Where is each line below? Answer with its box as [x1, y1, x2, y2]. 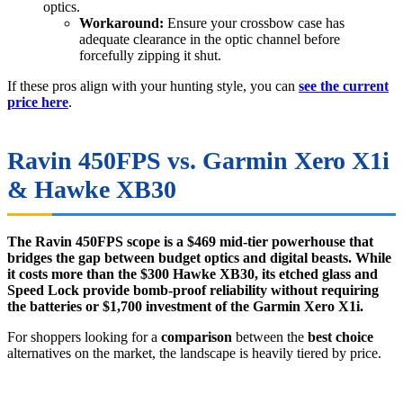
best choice [308, 329, 373, 345]
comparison [161, 329, 232, 345]
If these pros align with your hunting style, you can [7, 78, 299, 94]
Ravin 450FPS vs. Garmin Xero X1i [7, 147, 390, 175]
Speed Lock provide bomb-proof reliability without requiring [7, 282, 379, 299]
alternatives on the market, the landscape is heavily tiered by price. [7, 345, 381, 362]
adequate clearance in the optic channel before [79, 31, 340, 48]
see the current [299, 78, 389, 94]
